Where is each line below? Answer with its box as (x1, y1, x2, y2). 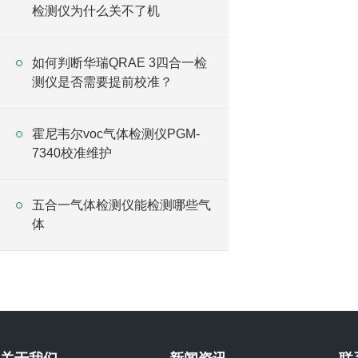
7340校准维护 (32, 146, 112, 160)
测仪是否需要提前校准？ (32, 75, 173, 89)
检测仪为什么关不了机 (32, 4, 160, 18)
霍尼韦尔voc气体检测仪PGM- (32, 127, 200, 141)
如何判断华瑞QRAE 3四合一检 (32, 56, 207, 70)
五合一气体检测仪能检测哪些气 (32, 198, 211, 212)
